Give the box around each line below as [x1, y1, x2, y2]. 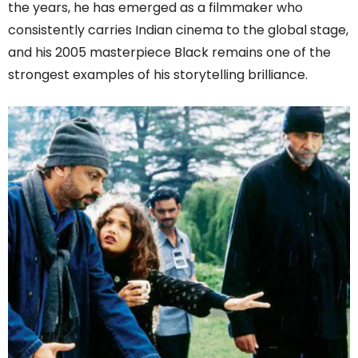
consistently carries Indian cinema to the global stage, [8, 21, 348, 40]
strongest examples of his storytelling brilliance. [8, 66, 308, 85]
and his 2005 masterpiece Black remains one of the [8, 43, 331, 62]
